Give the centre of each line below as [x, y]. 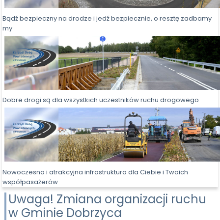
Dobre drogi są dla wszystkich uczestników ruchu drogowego [101, 100]
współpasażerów [30, 182]
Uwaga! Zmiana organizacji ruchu [108, 199]
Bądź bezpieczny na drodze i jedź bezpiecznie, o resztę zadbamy [107, 18]
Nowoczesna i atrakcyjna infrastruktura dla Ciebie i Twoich [96, 172]
